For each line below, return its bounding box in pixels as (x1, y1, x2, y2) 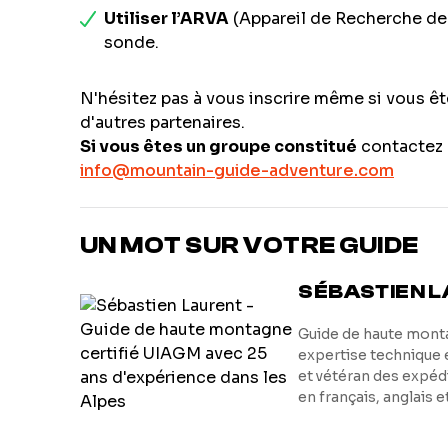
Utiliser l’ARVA (104, 8, 229, 29)
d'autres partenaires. (80, 112, 245, 133)
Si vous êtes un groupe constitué (80, 136, 357, 157)
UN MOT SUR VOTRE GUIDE (80, 232, 419, 259)
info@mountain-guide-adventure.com (80, 160, 394, 181)
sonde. (104, 32, 159, 53)
